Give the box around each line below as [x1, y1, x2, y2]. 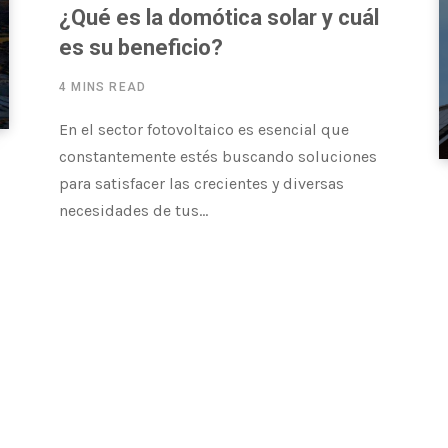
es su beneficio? [59, 35, 223, 61]
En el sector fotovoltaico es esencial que [59, 120, 349, 140]
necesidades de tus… [59, 201, 208, 221]
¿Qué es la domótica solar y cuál [59, 5, 379, 31]
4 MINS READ [59, 80, 147, 95]
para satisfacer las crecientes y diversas [59, 174, 344, 194]
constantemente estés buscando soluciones [59, 147, 377, 167]
